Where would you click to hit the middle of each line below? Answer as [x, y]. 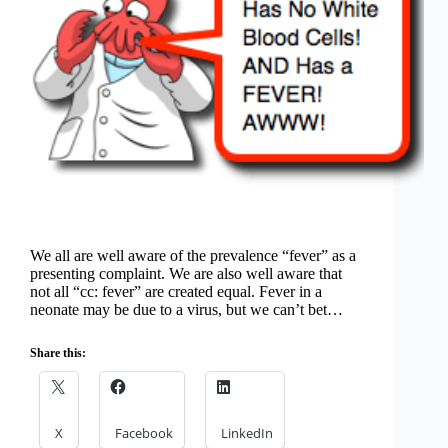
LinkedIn [247, 433]
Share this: [58, 353]
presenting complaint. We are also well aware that [186, 274]
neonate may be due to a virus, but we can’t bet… [186, 310]
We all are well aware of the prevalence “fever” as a [193, 256]
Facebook [144, 433]
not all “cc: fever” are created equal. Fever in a [176, 292]
